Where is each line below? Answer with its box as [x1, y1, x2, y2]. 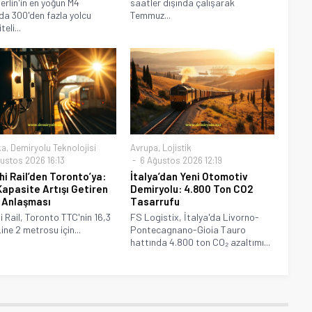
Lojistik [162, 141, 192, 153]
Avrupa [130, 141, 159, 153]
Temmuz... [130, 8, 171, 21]
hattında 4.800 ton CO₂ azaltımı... [130, 235, 271, 248]
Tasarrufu [130, 194, 180, 208]
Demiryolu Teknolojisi [10, 141, 96, 153]
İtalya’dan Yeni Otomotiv [130, 169, 249, 182]
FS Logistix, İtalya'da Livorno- [130, 210, 260, 223]
